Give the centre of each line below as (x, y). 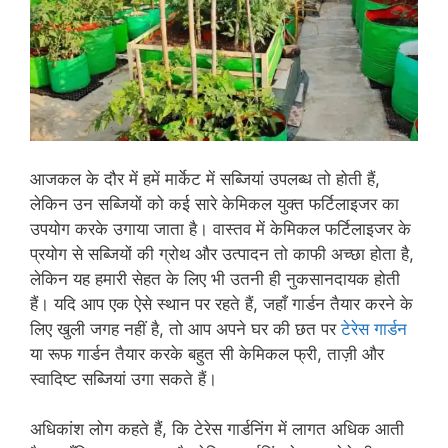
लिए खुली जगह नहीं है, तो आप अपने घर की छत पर (185, 328)
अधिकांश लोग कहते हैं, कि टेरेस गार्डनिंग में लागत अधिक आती (217, 429)
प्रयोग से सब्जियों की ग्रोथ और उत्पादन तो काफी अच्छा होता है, (222, 253)
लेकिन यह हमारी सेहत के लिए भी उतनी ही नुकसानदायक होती (215, 278)
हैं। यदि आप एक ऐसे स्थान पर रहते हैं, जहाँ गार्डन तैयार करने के (221, 303)
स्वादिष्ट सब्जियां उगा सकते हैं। (123, 378)
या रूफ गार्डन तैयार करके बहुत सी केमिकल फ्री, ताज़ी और (207, 353)
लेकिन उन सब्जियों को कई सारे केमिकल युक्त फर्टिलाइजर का (214, 203)
